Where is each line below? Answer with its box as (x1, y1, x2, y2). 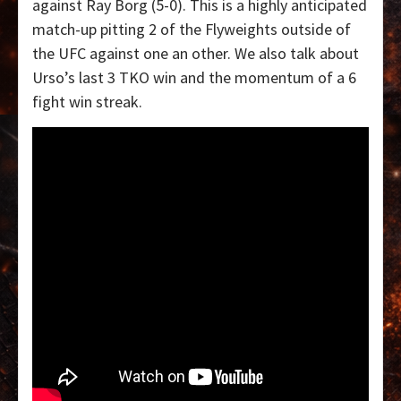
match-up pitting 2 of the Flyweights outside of (32, 18, 351, 39)
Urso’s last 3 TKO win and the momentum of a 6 (32, 66, 356, 88)
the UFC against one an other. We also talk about (32, 42, 359, 64)
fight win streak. (32, 90, 142, 112)
